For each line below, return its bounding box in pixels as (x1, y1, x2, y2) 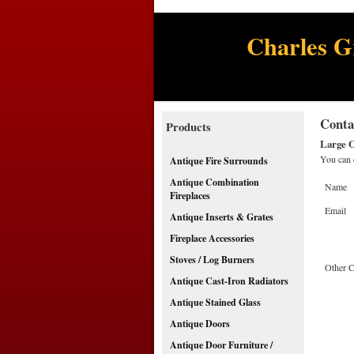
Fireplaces (169, 189, 210, 202)
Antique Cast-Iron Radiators (169, 274, 288, 288)
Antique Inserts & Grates (169, 210, 273, 224)
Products (165, 118, 211, 136)
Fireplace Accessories (169, 232, 254, 245)
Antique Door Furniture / (169, 338, 273, 352)
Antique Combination (169, 175, 259, 189)
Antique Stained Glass (169, 296, 261, 309)
